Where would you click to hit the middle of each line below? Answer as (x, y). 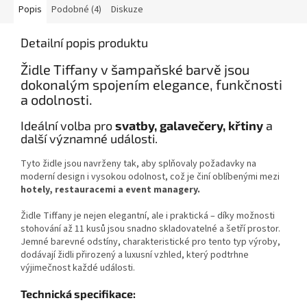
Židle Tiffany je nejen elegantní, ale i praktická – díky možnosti (148, 216)
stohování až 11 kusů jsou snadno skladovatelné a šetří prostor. (150, 229)
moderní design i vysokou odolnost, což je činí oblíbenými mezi (150, 176)
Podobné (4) (76, 9)
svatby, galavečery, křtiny (189, 125)
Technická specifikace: (78, 293)
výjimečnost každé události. (78, 268)
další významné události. (89, 138)
